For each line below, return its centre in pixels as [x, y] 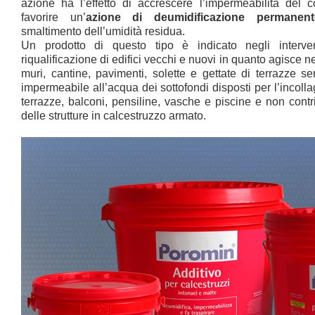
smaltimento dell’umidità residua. [103, 31]
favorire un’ [53, 17]
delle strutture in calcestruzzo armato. [114, 116]
